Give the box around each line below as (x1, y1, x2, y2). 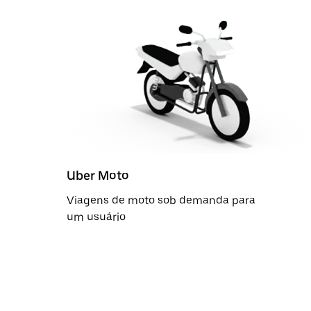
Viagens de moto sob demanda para (67, 193, 255, 207)
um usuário (67, 210, 126, 224)
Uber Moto (67, 167, 129, 183)
